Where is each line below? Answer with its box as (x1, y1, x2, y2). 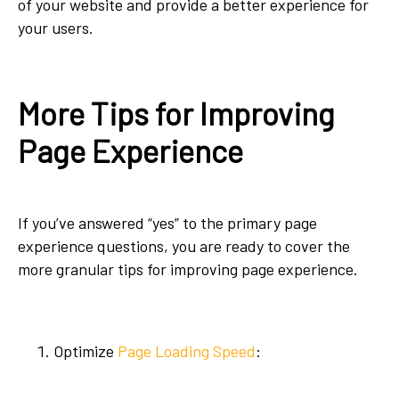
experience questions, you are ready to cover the (18, 236, 350, 256)
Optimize (53, 341, 118, 362)
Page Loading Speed (118, 341, 256, 362)
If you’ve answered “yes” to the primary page (18, 213, 317, 233)
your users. (18, 17, 94, 37)
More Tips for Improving (18, 94, 335, 132)
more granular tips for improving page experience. (18, 259, 362, 280)
